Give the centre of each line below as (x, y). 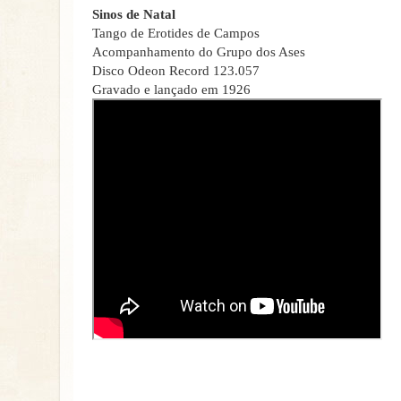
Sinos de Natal (134, 14)
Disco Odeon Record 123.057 (176, 71)
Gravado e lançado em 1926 (171, 90)
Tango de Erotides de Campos (176, 33)
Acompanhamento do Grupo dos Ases (199, 52)
